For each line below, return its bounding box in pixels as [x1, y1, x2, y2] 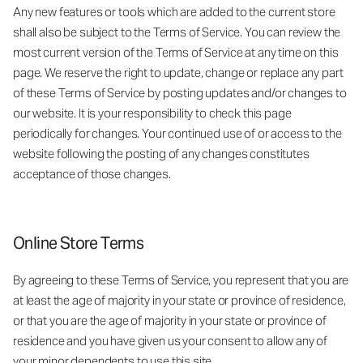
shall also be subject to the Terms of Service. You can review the [13, 23, 341, 40]
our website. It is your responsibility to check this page [13, 105, 292, 121]
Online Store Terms [13, 232, 144, 254]
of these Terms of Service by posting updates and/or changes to [13, 84, 347, 100]
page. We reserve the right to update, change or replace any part [13, 64, 344, 80]
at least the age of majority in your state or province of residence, [13, 292, 346, 308]
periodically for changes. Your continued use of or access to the [13, 125, 342, 141]
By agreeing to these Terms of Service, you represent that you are [13, 271, 349, 288]
